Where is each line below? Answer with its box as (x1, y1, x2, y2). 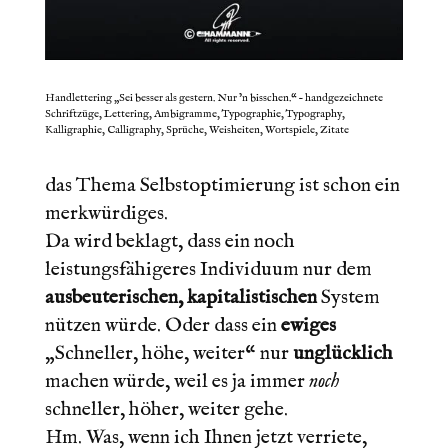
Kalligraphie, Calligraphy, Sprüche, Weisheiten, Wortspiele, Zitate (44, 122, 349, 137)
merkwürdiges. (44, 200, 168, 226)
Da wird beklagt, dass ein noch (44, 228, 295, 254)
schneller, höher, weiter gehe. (44, 396, 288, 422)
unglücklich (292, 340, 393, 366)
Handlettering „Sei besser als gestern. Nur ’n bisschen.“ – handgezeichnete (44, 90, 383, 105)
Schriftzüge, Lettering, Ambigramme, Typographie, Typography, (44, 106, 345, 121)
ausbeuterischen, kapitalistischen (44, 284, 317, 310)
